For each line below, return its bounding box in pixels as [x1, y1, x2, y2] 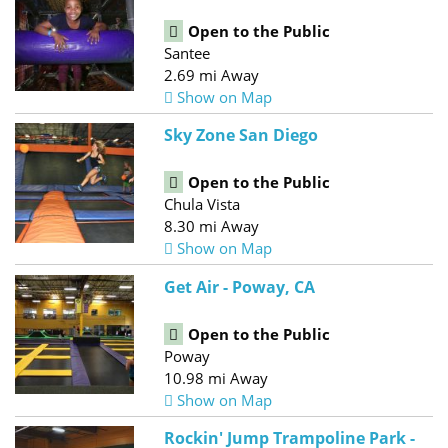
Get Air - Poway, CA [164, 275, 316, 298]
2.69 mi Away [164, 65, 260, 86]
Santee [164, 43, 211, 64]
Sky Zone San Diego [164, 124, 319, 147]
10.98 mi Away [164, 367, 269, 388]
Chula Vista [164, 194, 241, 215]
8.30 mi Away [164, 216, 260, 237]
